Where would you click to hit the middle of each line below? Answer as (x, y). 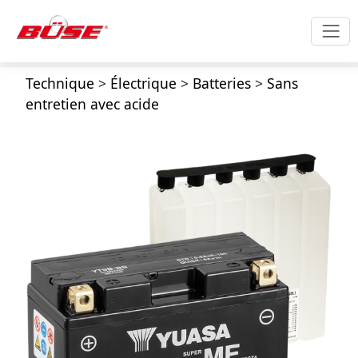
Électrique (143, 83)
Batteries (221, 83)
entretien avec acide (92, 104)
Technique (60, 83)
